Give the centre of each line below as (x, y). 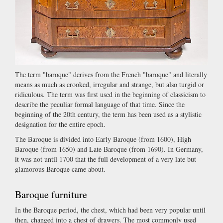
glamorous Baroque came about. (60, 169)
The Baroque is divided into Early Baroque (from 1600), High (103, 139)
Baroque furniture (51, 194)
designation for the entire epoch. (60, 124)
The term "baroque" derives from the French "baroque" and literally (111, 74)
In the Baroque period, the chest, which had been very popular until (110, 210)
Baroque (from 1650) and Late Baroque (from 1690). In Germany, (109, 149)
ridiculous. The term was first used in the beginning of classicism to (110, 94)
